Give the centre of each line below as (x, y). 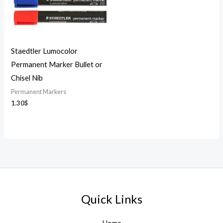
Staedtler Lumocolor (45, 51)
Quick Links (111, 199)
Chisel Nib (27, 78)
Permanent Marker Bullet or (57, 64)
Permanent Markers (39, 92)
